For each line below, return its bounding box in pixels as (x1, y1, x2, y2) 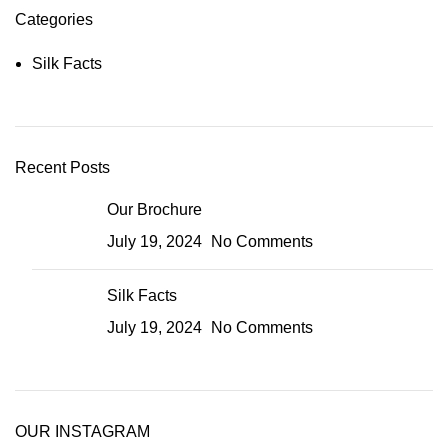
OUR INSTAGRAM (15, 423, 150, 440)
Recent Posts (15, 159, 110, 176)
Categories (15, 11, 93, 28)
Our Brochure (107, 201, 202, 218)
